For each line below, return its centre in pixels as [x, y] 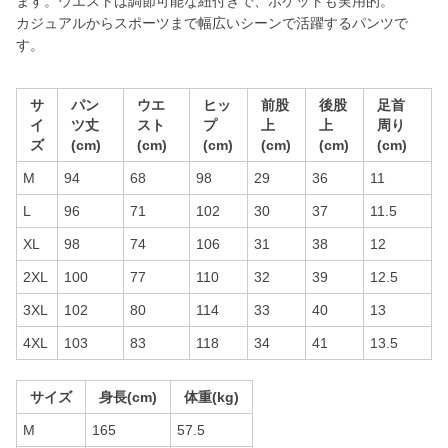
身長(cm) [128, 397]
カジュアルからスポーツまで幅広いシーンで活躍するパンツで [212, 23]
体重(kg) [211, 397]
